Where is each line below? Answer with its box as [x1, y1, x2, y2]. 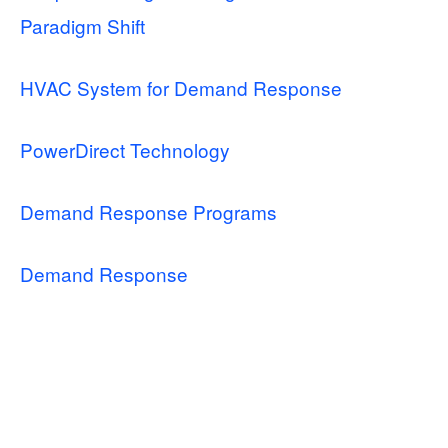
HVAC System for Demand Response [20, 74, 342, 101]
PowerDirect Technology [20, 136, 230, 163]
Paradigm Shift [20, 12, 145, 39]
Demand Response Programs [20, 198, 277, 225]
